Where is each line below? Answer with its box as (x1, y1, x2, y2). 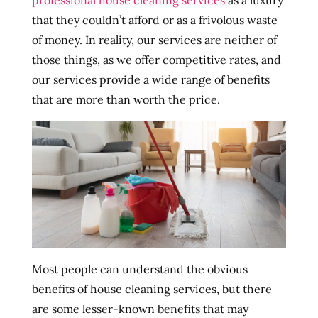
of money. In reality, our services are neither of (31, 33, 277, 47)
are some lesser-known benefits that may (31, 302, 248, 317)
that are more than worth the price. (31, 92, 220, 106)
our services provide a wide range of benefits (31, 72, 270, 87)
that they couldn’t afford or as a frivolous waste (31, 13, 278, 27)
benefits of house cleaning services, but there (31, 282, 272, 297)
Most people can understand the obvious (31, 262, 248, 277)
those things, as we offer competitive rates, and (31, 53, 281, 67)
